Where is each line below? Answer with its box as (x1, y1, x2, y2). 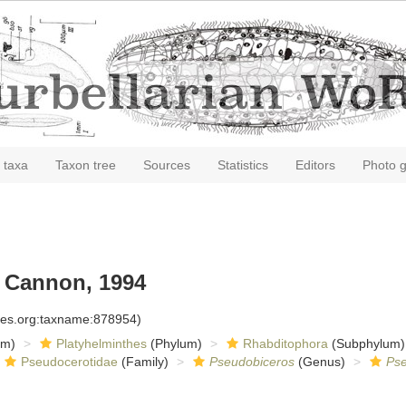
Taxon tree (55, 158, 116, 172)
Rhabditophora (242, 336, 328, 351)
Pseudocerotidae (20, 354, 118, 369)
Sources (143, 158, 190, 172)
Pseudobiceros (208, 354, 295, 369)
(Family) (117, 354, 169, 369)
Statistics (217, 158, 268, 172)
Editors (295, 158, 335, 172)
